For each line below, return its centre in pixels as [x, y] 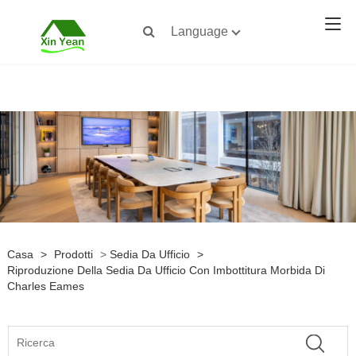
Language [199, 31]
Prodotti [73, 254]
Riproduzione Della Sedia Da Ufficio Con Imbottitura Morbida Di [166, 270]
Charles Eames [45, 286]
